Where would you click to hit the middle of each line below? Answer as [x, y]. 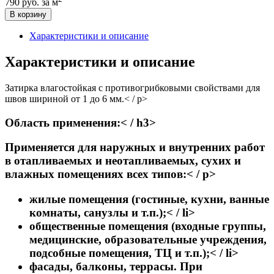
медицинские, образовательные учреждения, [148, 240]
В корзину [28, 15]
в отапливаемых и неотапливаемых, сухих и [123, 161]
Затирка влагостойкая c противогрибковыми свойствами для [132, 87]
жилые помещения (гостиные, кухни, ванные [149, 199]
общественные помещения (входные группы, [148, 226]
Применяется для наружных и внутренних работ [135, 147]
